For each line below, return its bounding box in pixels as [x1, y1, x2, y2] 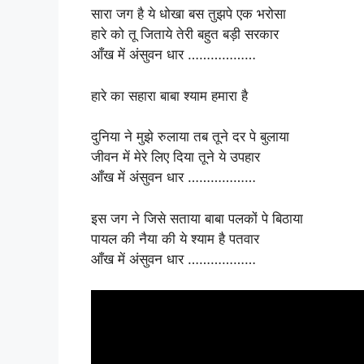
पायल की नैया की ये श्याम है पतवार [91, 230, 259, 247]
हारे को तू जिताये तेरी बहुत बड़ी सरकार [91, 26, 279, 42]
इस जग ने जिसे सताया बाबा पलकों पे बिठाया [91, 210, 303, 227]
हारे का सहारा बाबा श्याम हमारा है [91, 87, 248, 104]
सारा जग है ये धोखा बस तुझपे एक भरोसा [91, 6, 286, 22]
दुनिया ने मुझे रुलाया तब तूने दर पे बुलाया [91, 128, 289, 145]
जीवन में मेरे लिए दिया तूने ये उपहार [91, 149, 260, 165]
